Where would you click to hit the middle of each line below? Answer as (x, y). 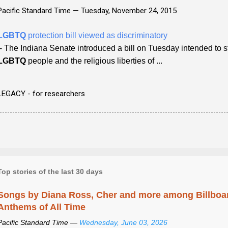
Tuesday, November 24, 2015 (129, 10)
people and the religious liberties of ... (94, 61)
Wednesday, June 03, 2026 (123, 222)
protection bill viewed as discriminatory (97, 35)
